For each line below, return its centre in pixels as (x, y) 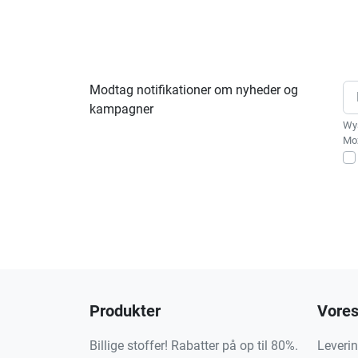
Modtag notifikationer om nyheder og (194, 89)
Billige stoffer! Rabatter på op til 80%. (194, 345)
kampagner (121, 109)
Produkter (125, 310)
